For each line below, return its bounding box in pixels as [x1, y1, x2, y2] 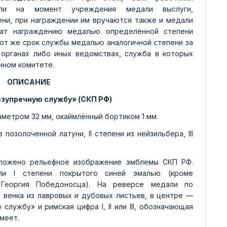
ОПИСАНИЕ [7, 78, 51, 86]
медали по [144, 180, 194, 188]
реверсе [113, 180, 144, 188]
